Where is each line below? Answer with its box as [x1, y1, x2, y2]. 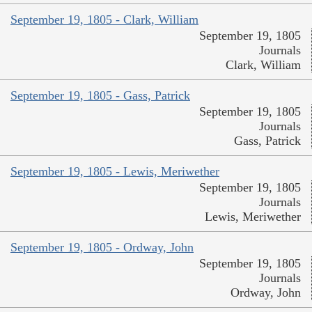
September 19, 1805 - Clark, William [10, 13, 198, 27]
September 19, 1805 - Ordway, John [10, 240, 194, 255]
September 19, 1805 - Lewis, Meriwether [10, 164, 219, 179]
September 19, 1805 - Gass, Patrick [10, 88, 190, 103]
